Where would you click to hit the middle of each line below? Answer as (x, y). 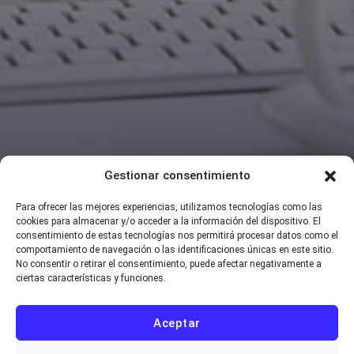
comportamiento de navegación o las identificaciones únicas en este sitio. (175, 250)
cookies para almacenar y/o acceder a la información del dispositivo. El (168, 221)
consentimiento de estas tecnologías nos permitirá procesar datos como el (177, 235)
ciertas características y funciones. (91, 278)
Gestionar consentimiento (177, 175)
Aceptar (177, 323)
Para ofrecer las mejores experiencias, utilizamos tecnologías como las (169, 207)
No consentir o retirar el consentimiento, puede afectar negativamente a (169, 264)
